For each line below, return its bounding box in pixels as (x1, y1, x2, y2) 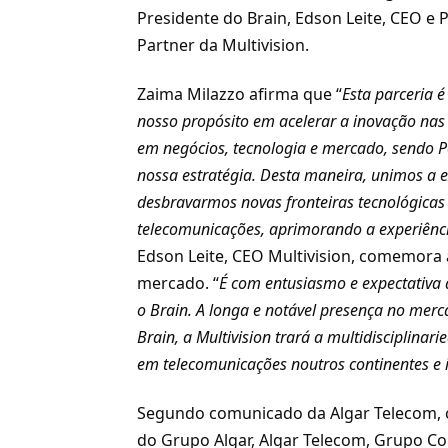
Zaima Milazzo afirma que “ (137, 83, 343, 106)
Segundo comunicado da (137, 402, 331, 425)
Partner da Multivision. (137, 34, 310, 57)
